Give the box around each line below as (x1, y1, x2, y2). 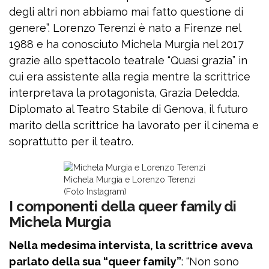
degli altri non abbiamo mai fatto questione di (9, 5, 243, 18)
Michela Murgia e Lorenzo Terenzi (64, 174, 196, 184)
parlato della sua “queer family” (9, 255, 181, 268)
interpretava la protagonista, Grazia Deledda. (9, 86, 240, 99)
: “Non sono (181, 255, 239, 268)
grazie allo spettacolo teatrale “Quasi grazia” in (9, 53, 247, 67)
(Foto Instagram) (64, 186, 127, 196)
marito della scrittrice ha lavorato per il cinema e (9, 118, 259, 131)
